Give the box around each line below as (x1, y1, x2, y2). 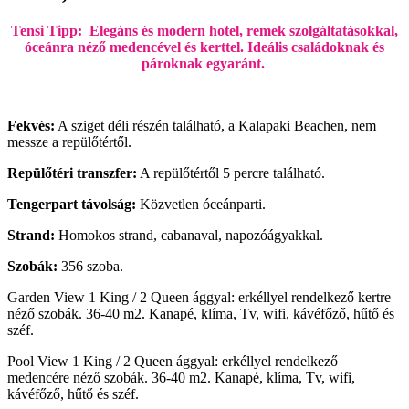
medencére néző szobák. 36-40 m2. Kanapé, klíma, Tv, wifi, (7, 369, 355, 385)
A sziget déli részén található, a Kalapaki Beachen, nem (55, 117, 376, 133)
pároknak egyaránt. (141, 55, 268, 71)
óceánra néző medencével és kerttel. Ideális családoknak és (25, 38, 384, 55)
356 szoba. (58, 257, 123, 274)
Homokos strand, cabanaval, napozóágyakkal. (55, 226, 323, 243)
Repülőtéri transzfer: (7, 164, 137, 181)
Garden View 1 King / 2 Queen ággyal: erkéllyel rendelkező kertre (7, 288, 391, 305)
